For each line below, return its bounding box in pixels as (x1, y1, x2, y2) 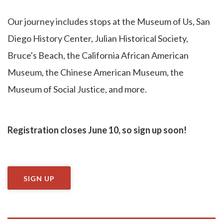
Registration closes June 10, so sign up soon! (7, 124, 187, 135)
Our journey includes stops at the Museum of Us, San (7, 15, 210, 27)
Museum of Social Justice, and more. (7, 83, 147, 95)
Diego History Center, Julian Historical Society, (7, 32, 188, 44)
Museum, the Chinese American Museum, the (7, 66, 184, 78)
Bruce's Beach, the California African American (7, 49, 189, 61)
